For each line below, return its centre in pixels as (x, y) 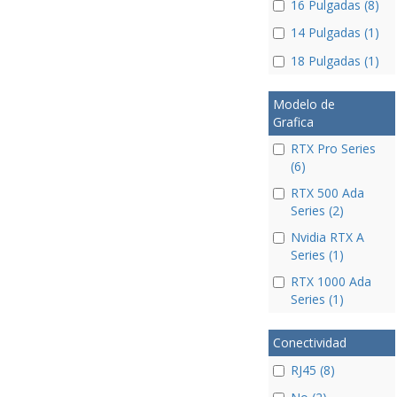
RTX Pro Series (333, 148)
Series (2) (317, 210)
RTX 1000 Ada (331, 281)
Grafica (293, 121)
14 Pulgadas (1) (335, 33)
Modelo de (304, 104)
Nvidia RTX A (327, 237)
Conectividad (309, 342)
